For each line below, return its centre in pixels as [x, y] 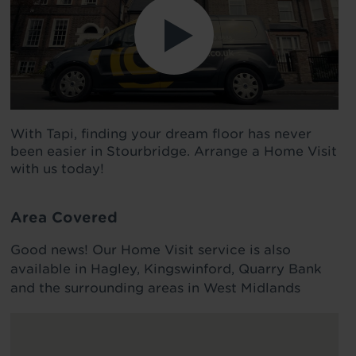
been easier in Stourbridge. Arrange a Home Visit [173, 151]
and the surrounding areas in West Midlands [155, 288]
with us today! [57, 169]
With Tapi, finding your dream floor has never [161, 134]
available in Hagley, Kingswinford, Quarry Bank [166, 269]
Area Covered [64, 217]
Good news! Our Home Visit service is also [150, 250]
